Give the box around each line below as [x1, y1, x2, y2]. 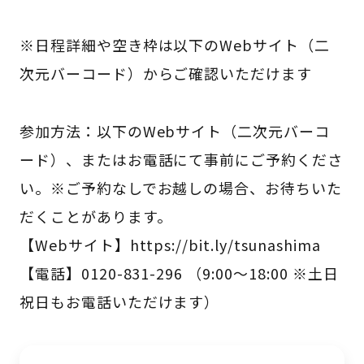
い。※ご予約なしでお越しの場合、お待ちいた [19, 176, 343, 198]
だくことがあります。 [19, 205, 172, 227]
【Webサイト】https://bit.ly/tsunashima [19, 233, 321, 255]
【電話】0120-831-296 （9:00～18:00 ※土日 [19, 262, 339, 284]
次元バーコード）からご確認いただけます [19, 62, 313, 84]
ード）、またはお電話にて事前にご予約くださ [19, 148, 344, 170]
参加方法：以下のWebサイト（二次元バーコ [19, 119, 331, 141]
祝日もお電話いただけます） [19, 290, 220, 312]
